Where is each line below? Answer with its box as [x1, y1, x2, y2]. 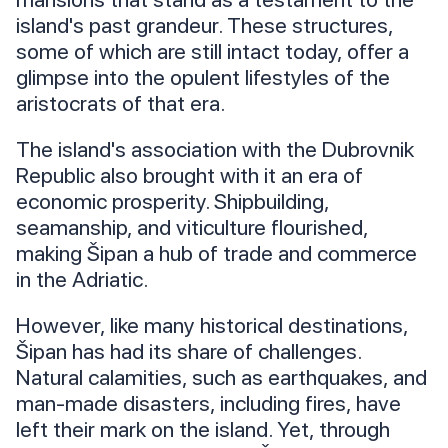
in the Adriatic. [16, 266, 148, 293]
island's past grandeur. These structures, [16, 12, 393, 39]
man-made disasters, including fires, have [16, 390, 401, 417]
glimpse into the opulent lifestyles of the [16, 64, 390, 91]
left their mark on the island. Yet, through [16, 416, 390, 443]
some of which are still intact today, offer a [16, 38, 409, 65]
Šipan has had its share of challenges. [16, 338, 361, 365]
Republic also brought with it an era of [16, 162, 363, 189]
